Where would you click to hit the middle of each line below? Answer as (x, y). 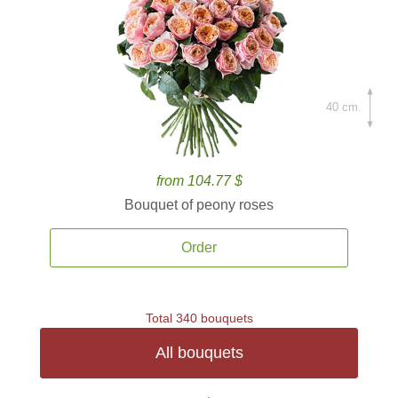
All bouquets (199, 353)
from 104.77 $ (199, 181)
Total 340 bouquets (199, 318)
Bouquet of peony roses (199, 205)
